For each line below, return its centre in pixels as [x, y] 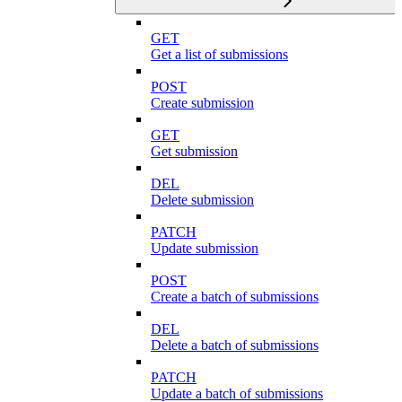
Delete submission [202, 200]
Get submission [194, 152]
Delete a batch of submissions [235, 345]
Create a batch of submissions [235, 297]
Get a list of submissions [219, 55]
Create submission [202, 103]
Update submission [205, 249]
